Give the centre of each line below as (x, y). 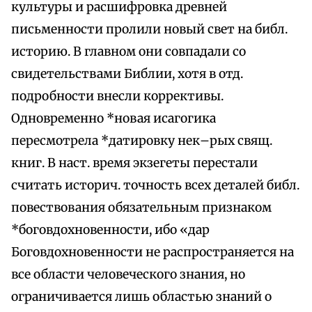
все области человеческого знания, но (128, 275)
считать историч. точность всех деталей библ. (155, 186)
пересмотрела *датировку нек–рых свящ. (142, 141)
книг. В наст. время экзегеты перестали (134, 163)
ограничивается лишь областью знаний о (141, 297)
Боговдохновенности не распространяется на (153, 252)
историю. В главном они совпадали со (128, 52)
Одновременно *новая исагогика (114, 119)
